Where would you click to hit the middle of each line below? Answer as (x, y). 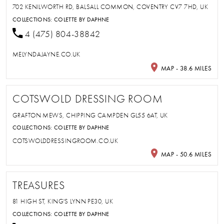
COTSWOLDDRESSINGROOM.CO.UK (65, 140)
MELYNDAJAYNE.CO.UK (46, 54)
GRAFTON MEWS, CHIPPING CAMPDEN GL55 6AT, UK (90, 115)
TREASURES (38, 185)
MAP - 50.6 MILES (185, 154)
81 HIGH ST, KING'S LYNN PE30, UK (63, 201)
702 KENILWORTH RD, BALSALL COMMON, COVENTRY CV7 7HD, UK (110, 6)
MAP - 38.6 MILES (185, 68)
